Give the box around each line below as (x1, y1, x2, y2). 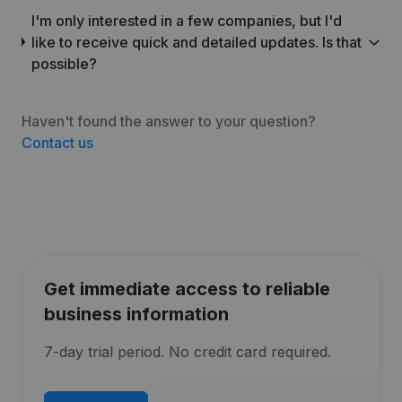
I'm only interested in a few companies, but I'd (31, 11, 343, 30)
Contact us (22, 133, 93, 152)
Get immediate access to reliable (44, 277, 330, 300)
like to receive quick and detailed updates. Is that (31, 32, 363, 51)
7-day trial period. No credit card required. (44, 342, 331, 361)
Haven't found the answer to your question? (22, 111, 316, 130)
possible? (31, 54, 98, 73)
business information (44, 302, 229, 325)
